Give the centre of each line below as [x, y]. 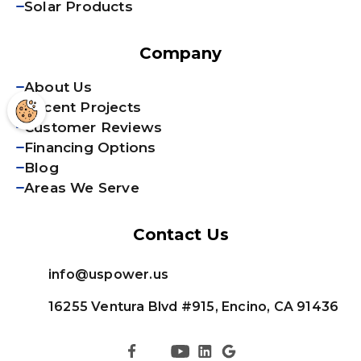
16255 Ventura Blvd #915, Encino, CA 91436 [194, 306]
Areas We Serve [82, 187]
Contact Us [180, 234]
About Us [58, 87]
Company [180, 53]
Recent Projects [83, 107]
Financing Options [90, 147]
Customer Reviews [93, 127]
